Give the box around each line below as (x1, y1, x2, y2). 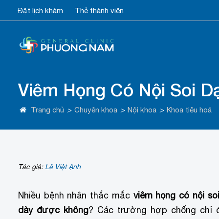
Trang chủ (31, 106, 64, 114)
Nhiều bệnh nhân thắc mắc (18, 190, 133, 200)
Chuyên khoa (74, 106, 117, 114)
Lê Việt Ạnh (45, 163, 81, 171)
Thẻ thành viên (75, 6, 124, 15)
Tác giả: (18, 163, 45, 171)
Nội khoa (128, 106, 156, 114)
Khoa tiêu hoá (167, 106, 212, 114)
